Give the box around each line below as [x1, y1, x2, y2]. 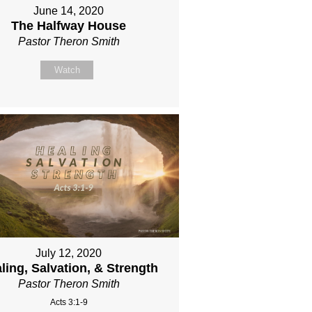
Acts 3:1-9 [49, 297, 88, 308]
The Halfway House [11, 18, 127, 33]
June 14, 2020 [33, 4, 104, 17]
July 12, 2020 [36, 247, 102, 260]
